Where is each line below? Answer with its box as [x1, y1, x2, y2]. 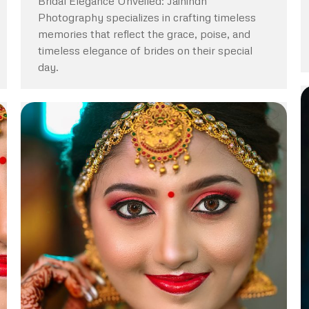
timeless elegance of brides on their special [38, 43, 252, 57]
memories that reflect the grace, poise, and [38, 26, 250, 41]
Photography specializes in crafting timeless [38, 10, 256, 24]
